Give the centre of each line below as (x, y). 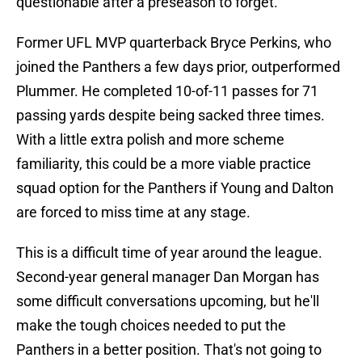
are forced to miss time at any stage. (133, 213)
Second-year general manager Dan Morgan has (168, 277)
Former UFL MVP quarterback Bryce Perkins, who (174, 43)
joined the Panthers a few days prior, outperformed (178, 67)
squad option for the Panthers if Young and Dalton (175, 188)
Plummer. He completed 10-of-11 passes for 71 (167, 91)
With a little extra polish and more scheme (150, 140)
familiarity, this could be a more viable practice (164, 164)
